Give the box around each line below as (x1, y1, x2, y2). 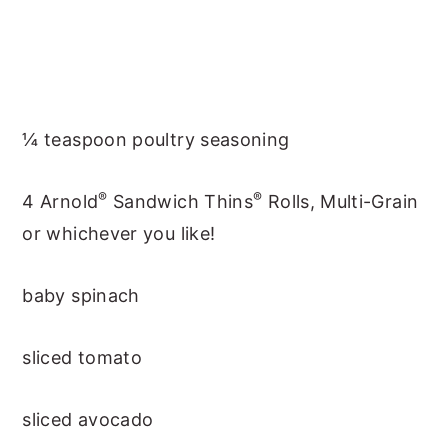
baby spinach (22, 285, 140, 307)
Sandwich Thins (107, 191, 254, 213)
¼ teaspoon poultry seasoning (22, 129, 290, 151)
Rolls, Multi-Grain (262, 191, 419, 213)
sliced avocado (22, 409, 154, 431)
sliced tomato (22, 347, 143, 369)
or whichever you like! (22, 223, 216, 245)
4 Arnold (22, 191, 99, 213)
